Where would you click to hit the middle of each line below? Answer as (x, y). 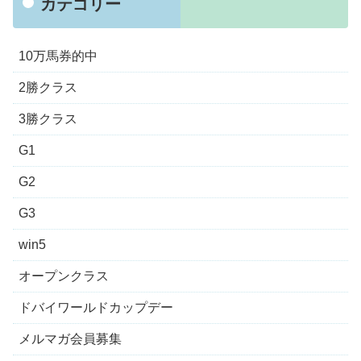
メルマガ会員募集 (70, 338)
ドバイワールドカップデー (96, 307)
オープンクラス (64, 276)
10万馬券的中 (58, 56)
